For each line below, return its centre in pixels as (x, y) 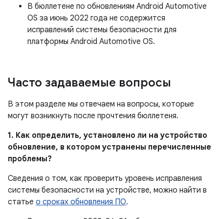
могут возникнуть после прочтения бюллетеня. (93, 116)
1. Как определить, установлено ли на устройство (108, 135)
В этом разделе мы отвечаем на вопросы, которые (101, 104)
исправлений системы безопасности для (102, 30)
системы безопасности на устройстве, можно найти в (107, 190)
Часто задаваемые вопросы (89, 83)
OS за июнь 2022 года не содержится (96, 18)
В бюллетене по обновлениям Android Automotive (117, 6)
